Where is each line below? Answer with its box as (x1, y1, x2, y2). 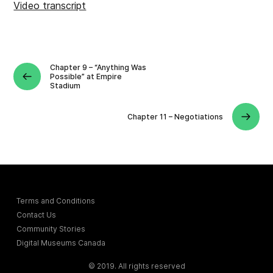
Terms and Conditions (16, 196, 96, 205)
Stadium (50, 81, 81, 91)
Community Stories (16, 224, 86, 233)
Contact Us (16, 210, 57, 219)
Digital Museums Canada (16, 238, 106, 247)
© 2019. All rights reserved (88, 261, 185, 271)
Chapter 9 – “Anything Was (50, 63, 147, 73)
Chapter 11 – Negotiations (127, 112, 223, 122)
